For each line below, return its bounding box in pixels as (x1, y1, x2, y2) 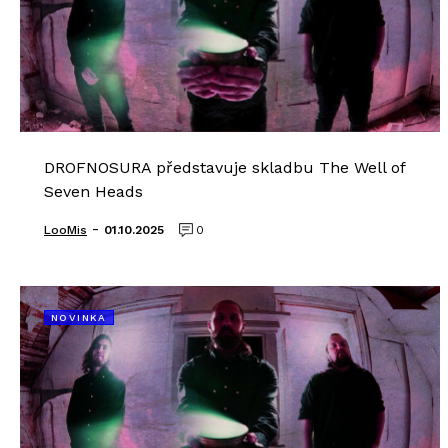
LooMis (44, 223, 87, 237)
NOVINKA (51, 312, 107, 323)
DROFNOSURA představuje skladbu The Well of (44, 158, 405, 177)
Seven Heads (44, 182, 143, 201)
